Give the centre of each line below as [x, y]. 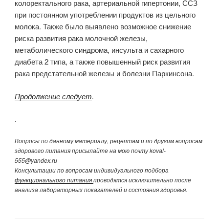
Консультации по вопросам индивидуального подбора [92, 170]
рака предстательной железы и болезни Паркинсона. [104, 73]
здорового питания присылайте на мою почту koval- [90, 150]
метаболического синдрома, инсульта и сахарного [99, 50]
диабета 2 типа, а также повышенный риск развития [102, 62]
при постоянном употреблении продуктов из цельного [105, 15]
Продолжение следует [53, 96]
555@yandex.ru [36, 160]
